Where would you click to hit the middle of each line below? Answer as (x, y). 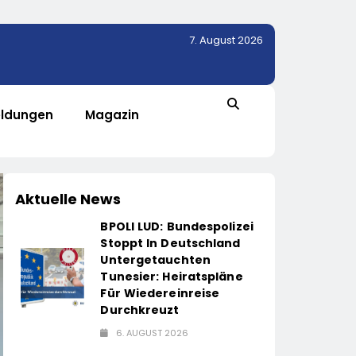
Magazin (112, 114)
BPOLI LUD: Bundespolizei (177, 226)
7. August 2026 (226, 40)
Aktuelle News (68, 199)
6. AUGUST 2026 (153, 333)
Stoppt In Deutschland (170, 243)
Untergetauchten (155, 259)
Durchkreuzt (140, 310)
